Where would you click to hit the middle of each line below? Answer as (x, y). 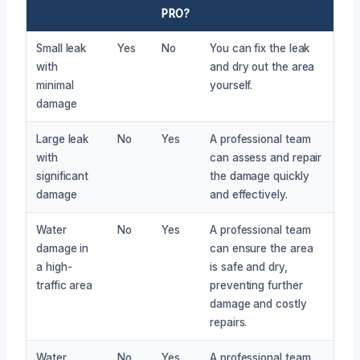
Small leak (61, 48)
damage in (63, 248)
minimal (55, 85)
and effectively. (249, 194)
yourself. (231, 85)
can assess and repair (266, 157)
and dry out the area (262, 66)
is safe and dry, (249, 266)
